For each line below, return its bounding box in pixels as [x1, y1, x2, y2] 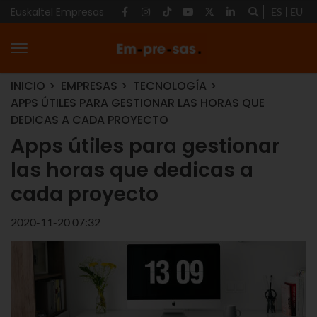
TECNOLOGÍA [133, 78, 207, 94]
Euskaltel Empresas [11, 4, 104, 19]
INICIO [11, 78, 45, 94]
